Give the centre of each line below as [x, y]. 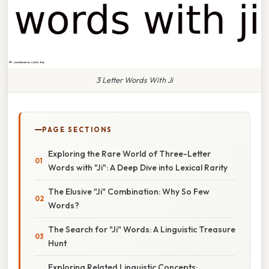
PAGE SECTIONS [77, 129]
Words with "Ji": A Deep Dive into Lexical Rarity [138, 167]
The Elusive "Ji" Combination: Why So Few [129, 191]
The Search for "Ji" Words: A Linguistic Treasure [142, 229]
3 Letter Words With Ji [134, 80]
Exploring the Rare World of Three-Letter [129, 153]
